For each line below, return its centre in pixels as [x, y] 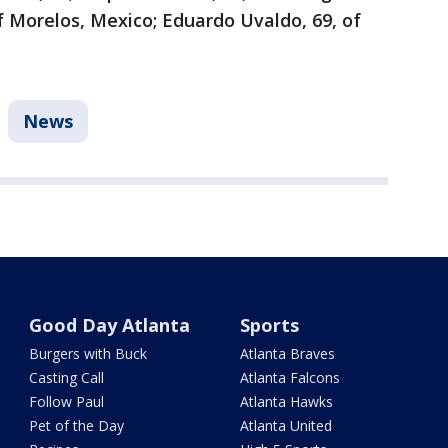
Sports [269, 325]
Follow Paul [67, 402]
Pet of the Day [77, 426]
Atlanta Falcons [289, 378]
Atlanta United [285, 426]
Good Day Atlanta [110, 325]
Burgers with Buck [88, 354]
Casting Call [67, 378]
